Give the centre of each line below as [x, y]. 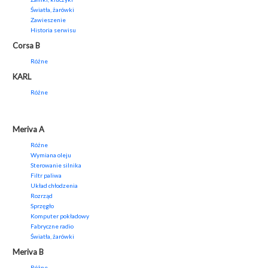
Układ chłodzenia [54, 186]
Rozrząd [42, 196]
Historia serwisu [53, 30]
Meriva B [28, 252]
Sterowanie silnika [56, 165]
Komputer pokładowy [60, 216]
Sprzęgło [42, 206]
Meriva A [28, 130]
